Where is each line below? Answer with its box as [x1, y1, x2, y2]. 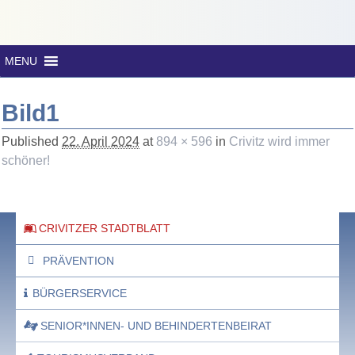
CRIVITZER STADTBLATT [39, 222, 170, 235]
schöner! [2, 154, 50, 167]
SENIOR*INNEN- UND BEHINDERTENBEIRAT [40, 319, 272, 332]
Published [2, 135, 62, 148]
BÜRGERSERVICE [32, 287, 127, 300]
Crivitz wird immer [229, 135, 330, 148]
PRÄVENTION [42, 254, 114, 267]
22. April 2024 [62, 135, 139, 148]
